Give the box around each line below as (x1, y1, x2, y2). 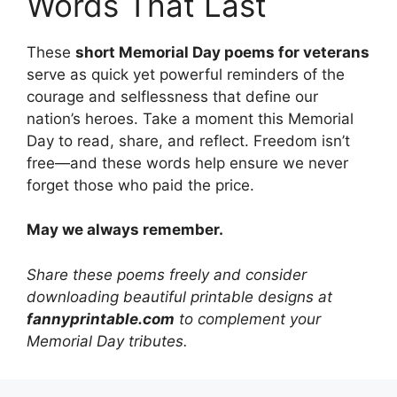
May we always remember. (27, 221, 223, 239)
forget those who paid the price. (27, 175, 254, 194)
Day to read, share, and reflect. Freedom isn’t (27, 131, 350, 150)
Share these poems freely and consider (27, 265, 307, 284)
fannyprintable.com (27, 309, 175, 328)
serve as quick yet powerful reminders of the (27, 65, 345, 83)
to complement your (175, 309, 321, 328)
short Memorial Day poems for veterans (75, 43, 370, 61)
